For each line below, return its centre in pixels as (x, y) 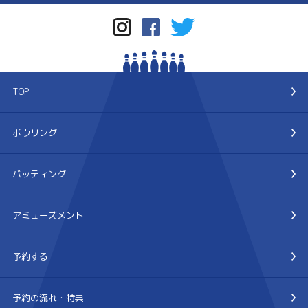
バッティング (39, 174)
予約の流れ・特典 (48, 297)
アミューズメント (48, 215)
